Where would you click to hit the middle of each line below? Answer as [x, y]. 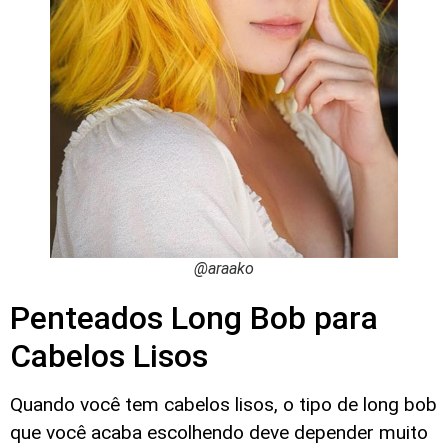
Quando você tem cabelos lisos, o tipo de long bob [223, 405]
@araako [224, 268]
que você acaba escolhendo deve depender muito [219, 433]
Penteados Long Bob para [194, 318]
